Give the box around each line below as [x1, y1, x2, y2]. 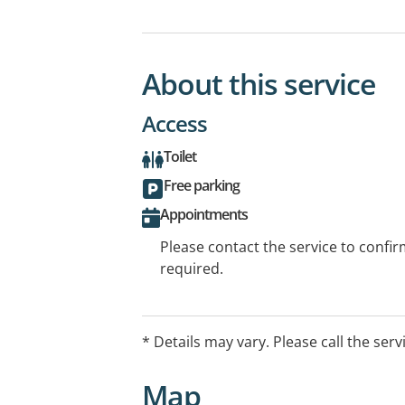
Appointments [160, 203, 248, 224]
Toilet [164, 146, 196, 166]
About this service [142, 63, 375, 103]
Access [142, 108, 207, 138]
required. [160, 258, 223, 278]
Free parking [164, 174, 240, 195]
